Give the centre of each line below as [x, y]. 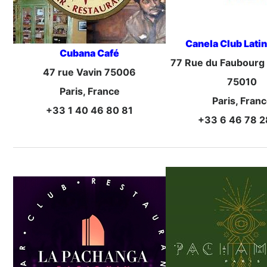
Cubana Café [90, 53]
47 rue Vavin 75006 [90, 72]
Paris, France [89, 91]
